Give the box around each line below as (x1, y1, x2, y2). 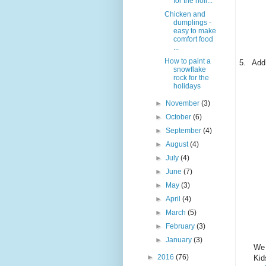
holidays (173, 82, 201, 91)
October (166, 113, 194, 122)
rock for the (173, 74, 209, 83)
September (166, 126, 204, 135)
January (166, 236, 194, 245)
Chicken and (164, 10, 205, 19)
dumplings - (173, 18, 211, 27)
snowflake (173, 65, 206, 74)
